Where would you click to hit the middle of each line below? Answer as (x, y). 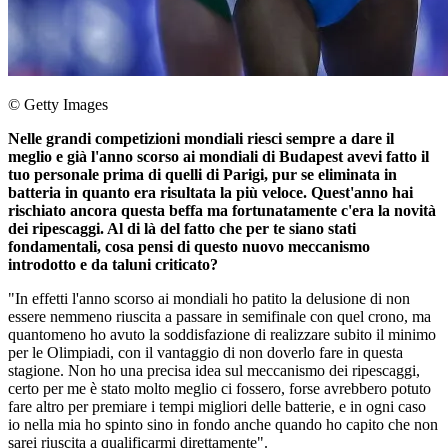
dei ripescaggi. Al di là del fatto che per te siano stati (182, 228)
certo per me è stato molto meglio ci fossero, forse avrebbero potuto (219, 388)
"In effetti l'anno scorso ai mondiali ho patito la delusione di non (209, 298)
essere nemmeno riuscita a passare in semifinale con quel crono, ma (219, 316)
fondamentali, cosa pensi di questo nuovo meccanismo (189, 246)
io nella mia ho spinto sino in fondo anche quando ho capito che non (223, 424)
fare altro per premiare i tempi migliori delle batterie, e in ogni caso (217, 406)
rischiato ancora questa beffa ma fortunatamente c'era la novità (222, 210)
